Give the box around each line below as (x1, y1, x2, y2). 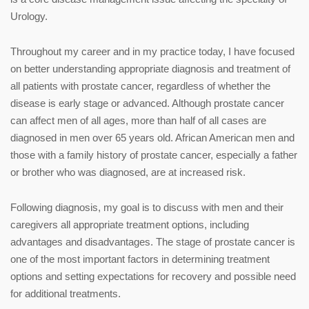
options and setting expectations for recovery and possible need (10, 270, 296, 282)
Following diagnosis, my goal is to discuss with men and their (10, 201, 283, 213)
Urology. (10, 10, 48, 22)
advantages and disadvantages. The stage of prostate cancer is (10, 235, 295, 248)
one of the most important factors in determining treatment (10, 252, 270, 265)
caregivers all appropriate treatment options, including (10, 218, 249, 230)
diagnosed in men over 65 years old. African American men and (10, 131, 295, 143)
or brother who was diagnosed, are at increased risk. (10, 166, 246, 178)
